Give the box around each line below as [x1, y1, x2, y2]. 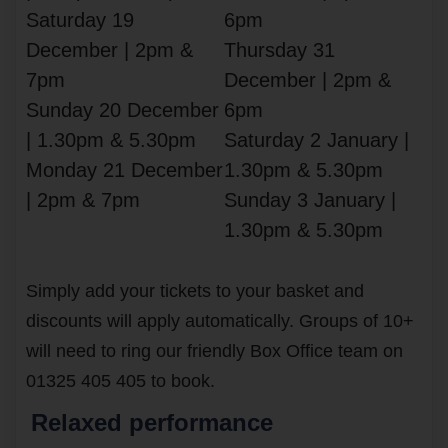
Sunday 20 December [26, 98, 219, 121]
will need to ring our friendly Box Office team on [26, 340, 403, 361]
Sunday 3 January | [224, 188, 396, 211]
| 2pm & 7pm [26, 188, 140, 211]
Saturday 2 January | [224, 128, 409, 151]
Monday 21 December [26, 158, 223, 181]
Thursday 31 [224, 38, 335, 61]
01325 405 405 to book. [26, 370, 215, 391]
